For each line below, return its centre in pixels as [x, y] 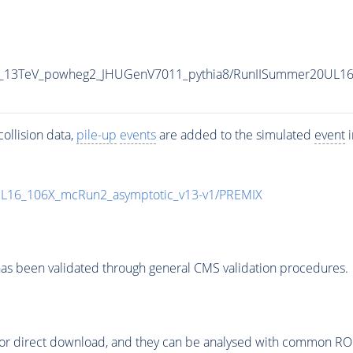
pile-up [96, 134]
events [137, 134]
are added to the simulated [235, 134]
